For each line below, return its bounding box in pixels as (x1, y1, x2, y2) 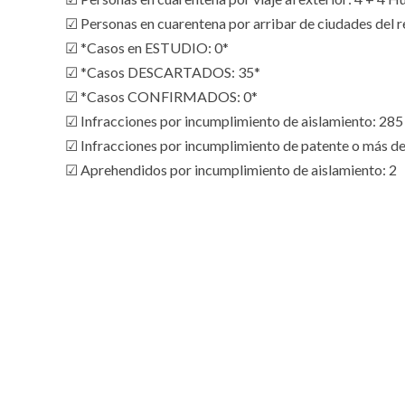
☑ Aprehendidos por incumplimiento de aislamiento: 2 (65, 161, 397, 178)
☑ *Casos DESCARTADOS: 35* (65, 63, 260, 80)
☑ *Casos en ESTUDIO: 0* (65, 39, 229, 56)
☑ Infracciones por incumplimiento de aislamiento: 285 (65, 112, 403, 129)
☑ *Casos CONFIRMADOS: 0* (65, 88, 258, 105)
